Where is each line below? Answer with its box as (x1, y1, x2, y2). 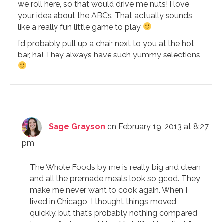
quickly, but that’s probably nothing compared (30, 208, 198, 218)
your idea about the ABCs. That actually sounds (18, 10, 192, 20)
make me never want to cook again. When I (30, 185, 188, 195)
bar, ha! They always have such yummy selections (18, 50, 200, 59)
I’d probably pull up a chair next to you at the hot (18, 38, 194, 48)
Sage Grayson (49, 121, 106, 131)
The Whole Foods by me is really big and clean (30, 162, 201, 172)
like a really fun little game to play (18, 22, 143, 32)
